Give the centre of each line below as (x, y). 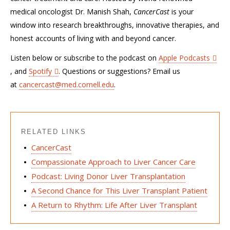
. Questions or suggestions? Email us (119, 71)
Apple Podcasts (184, 58)
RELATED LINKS (54, 132)
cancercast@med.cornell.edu (66, 84)
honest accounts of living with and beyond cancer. (93, 38)
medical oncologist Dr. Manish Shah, (72, 11)
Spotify (40, 71)
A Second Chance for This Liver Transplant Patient (119, 190)
